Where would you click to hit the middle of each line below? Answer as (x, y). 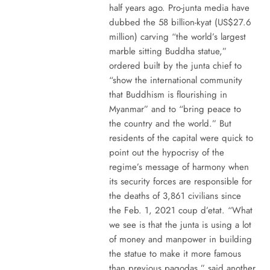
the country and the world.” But (170, 123)
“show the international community (175, 80)
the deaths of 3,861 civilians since (175, 196)
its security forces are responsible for (180, 181)
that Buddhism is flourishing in (168, 94)
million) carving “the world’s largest (177, 36)
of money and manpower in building (180, 239)
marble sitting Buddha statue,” (168, 51)
